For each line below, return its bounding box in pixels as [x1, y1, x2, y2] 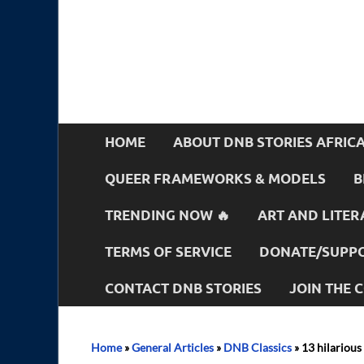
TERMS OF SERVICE [105, 242, 232, 260]
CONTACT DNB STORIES [105, 279, 262, 297]
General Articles [132, 340, 214, 354]
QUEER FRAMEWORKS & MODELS [105, 169, 326, 187]
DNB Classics [223, 340, 292, 354]
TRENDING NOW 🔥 [105, 206, 230, 223]
